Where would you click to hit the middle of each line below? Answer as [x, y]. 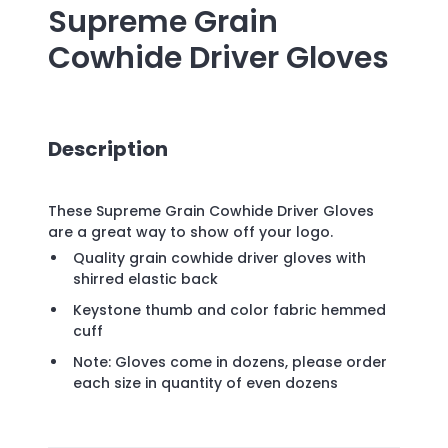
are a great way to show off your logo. [190, 232]
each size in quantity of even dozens [205, 383]
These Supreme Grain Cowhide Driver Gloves [211, 211]
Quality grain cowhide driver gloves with [219, 258]
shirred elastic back [145, 279]
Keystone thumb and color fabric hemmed [229, 310]
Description [108, 148]
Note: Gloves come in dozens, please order [230, 362]
